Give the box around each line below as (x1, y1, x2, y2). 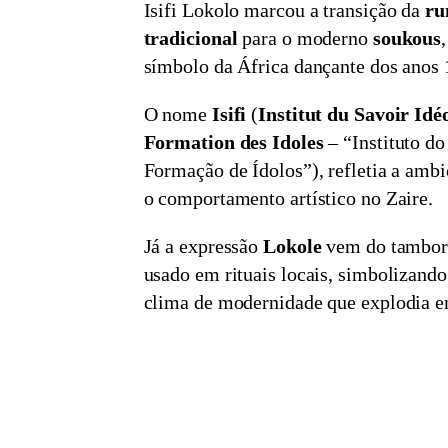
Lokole (263, 234, 322, 257)
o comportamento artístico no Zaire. (143, 186, 434, 209)
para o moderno (237, 26, 373, 49)
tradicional (143, 26, 238, 49)
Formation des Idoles (143, 130, 324, 153)
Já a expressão (143, 234, 264, 257)
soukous (372, 26, 442, 49)
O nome (143, 102, 212, 125)
